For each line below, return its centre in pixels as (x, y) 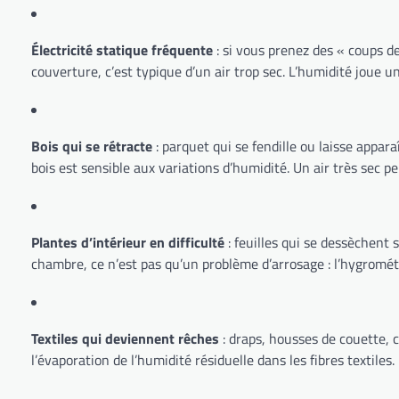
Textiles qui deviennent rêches (125, 338)
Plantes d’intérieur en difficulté (128, 242)
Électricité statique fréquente (122, 49)
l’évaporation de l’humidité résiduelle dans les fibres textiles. (213, 359)
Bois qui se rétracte (92, 146)
